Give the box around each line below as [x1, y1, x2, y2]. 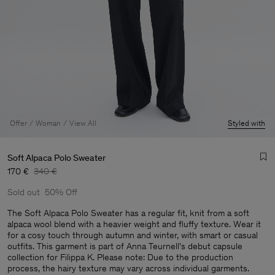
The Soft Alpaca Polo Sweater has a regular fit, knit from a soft [7, 207, 249, 219]
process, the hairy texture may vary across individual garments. [7, 263, 249, 274]
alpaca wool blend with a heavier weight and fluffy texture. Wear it [7, 219, 261, 230]
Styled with [228, 118, 265, 128]
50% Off [45, 187, 77, 198]
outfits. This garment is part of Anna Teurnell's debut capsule [7, 241, 242, 252]
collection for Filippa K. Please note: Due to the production [7, 252, 233, 263]
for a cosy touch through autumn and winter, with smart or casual [7, 230, 258, 241]
